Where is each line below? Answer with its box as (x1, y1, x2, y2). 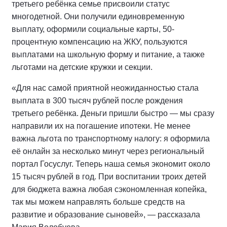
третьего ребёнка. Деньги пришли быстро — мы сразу (12, 108, 214, 118)
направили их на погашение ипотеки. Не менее (12, 121, 191, 130)
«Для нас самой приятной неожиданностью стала (12, 83, 199, 92)
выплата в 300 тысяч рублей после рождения (12, 96, 183, 105)
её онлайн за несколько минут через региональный (12, 146, 204, 156)
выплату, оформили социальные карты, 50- (12, 24, 174, 33)
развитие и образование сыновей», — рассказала (12, 210, 200, 219)
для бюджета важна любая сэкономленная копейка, (12, 184, 207, 194)
